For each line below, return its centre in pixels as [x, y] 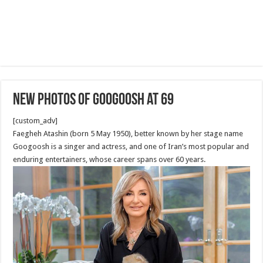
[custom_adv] [36, 121]
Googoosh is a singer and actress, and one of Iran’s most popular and [131, 146]
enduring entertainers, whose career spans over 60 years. [109, 159]
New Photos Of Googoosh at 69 [94, 100]
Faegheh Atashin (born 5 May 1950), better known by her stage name [128, 134]
